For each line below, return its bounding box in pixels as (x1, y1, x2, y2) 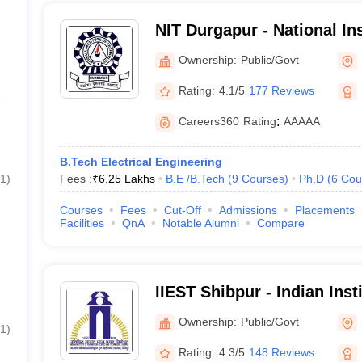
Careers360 (178, 115, 239, 128)
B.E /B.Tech (165, 172, 225, 185)
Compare (256, 217, 305, 229)
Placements (294, 204, 355, 217)
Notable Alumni (162, 217, 239, 229)
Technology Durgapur (154, 42, 321, 60)
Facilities (59, 217, 104, 229)
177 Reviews (248, 83, 314, 97)
